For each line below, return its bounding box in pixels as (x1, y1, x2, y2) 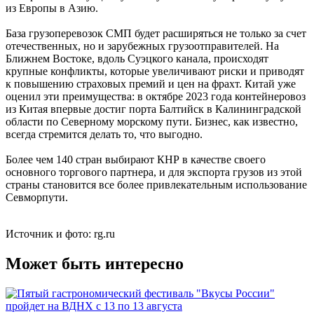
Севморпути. (6, 191, 68, 204)
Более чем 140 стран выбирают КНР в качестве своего (6, 153, 266, 166)
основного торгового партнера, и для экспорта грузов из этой (6, 166, 302, 179)
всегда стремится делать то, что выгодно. (6, 128, 203, 141)
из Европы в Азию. (6, 2, 98, 15)
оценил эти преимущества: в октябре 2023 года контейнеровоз (6, 90, 306, 103)
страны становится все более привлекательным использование (6, 179, 307, 191)
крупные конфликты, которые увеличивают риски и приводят (6, 65, 304, 78)
